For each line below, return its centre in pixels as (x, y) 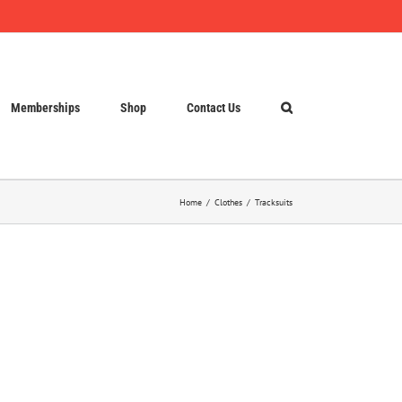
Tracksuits (274, 202)
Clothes (228, 202)
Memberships (45, 107)
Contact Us (214, 107)
